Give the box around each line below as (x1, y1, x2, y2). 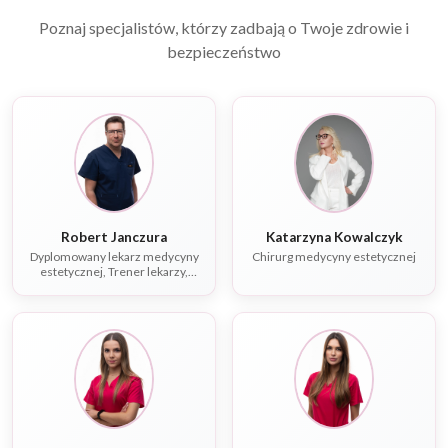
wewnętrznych (74, 294, 154, 310)
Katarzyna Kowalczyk (333, 229, 403, 246)
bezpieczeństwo (167, 42, 281, 62)
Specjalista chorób (66, 279, 162, 295)
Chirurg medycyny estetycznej (252, 249, 416, 265)
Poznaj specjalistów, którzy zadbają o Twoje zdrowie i (39, 18, 409, 38)
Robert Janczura (61, 229, 167, 246)
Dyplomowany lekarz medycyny (29, 249, 199, 265)
